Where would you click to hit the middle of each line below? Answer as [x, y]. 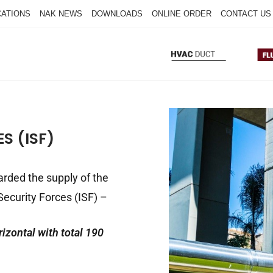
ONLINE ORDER [182, 14]
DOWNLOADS [117, 14]
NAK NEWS [61, 14]
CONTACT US [246, 14]
